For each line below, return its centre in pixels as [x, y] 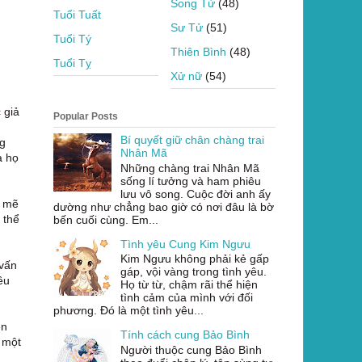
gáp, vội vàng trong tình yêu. [193, 272]
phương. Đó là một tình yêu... [128, 311]
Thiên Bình [198, 51]
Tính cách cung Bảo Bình [185, 335]
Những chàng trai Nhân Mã [189, 168]
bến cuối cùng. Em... [106, 219]
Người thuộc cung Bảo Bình [191, 350]
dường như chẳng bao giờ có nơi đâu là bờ [164, 206]
